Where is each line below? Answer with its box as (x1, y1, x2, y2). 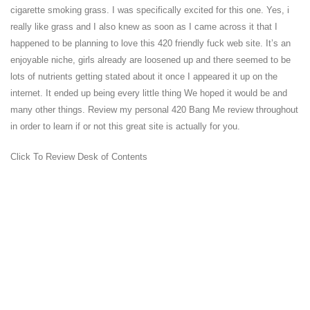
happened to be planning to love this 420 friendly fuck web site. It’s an (10, 38, 291, 48)
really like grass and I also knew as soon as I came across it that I (10, 21, 277, 32)
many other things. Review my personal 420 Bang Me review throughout (10, 104, 298, 115)
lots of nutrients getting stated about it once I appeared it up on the (10, 71, 277, 82)
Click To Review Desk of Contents (10, 152, 147, 162)
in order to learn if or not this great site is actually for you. (10, 121, 240, 131)
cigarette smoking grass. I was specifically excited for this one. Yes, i (10, 5, 289, 15)
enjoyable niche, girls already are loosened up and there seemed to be (10, 55, 291, 65)
